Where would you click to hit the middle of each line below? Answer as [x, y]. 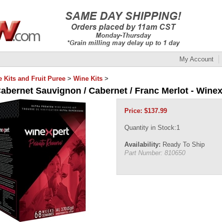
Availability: [142, 144]
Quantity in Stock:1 [152, 128]
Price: [133, 111]
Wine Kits [88, 79]
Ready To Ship [183, 144]
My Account [196, 59]
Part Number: [143, 153]
